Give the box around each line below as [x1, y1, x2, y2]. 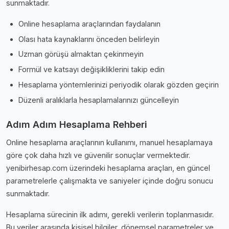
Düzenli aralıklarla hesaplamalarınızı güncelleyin [18, 95, 179, 104]
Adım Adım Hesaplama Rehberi [6, 118, 147, 130]
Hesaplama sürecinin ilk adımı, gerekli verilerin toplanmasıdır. [6, 210, 214, 219]
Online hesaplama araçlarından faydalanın [18, 19, 161, 28]
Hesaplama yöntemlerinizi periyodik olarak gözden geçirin [18, 80, 219, 89]
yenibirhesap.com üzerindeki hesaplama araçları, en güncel [6, 163, 210, 172]
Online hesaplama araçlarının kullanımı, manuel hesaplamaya [6, 138, 213, 147]
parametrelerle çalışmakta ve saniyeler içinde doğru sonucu [6, 176, 213, 185]
